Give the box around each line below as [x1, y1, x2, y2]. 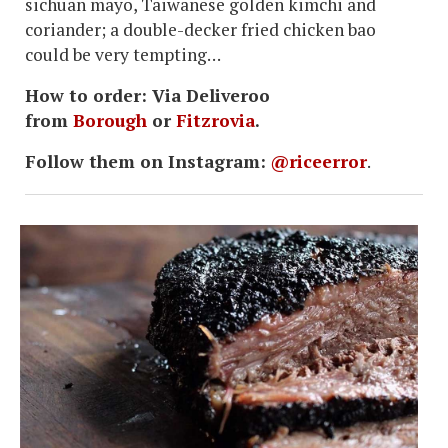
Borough [73, 109, 147, 133]
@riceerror [270, 150, 367, 174]
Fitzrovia [176, 109, 255, 133]
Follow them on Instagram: [25, 150, 266, 174]
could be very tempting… [25, 43, 228, 67]
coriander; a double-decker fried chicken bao [25, 18, 376, 42]
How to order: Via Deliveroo [25, 84, 270, 108]
